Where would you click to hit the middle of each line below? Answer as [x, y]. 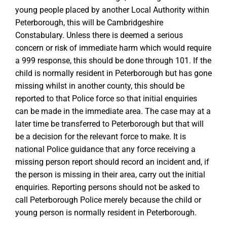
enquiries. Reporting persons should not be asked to [107, 187]
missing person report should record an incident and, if [112, 162]
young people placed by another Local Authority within [112, 10]
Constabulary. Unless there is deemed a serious [99, 35]
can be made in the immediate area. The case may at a [113, 111]
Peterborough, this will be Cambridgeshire [89, 23]
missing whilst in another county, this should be [100, 86]
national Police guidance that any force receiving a [105, 149]
